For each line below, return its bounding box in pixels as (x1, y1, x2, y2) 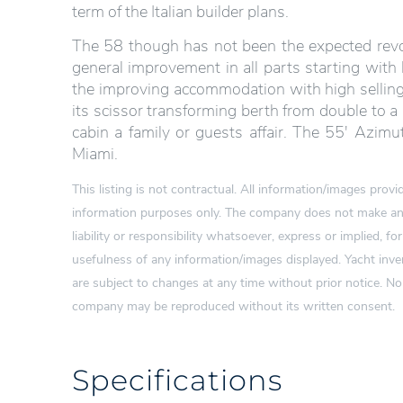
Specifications (72, 361, 282, 398)
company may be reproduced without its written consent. (72, 297, 395, 315)
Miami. (72, 143, 118, 165)
